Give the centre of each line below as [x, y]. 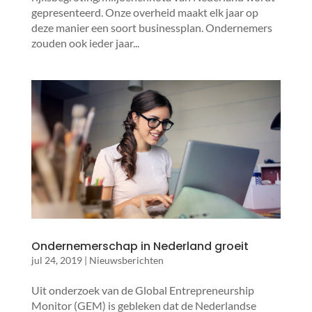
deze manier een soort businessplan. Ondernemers [151, 27]
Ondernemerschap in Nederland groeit [140, 247]
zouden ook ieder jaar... [85, 42]
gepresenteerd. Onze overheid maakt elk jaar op [145, 12]
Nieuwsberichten [126, 260]
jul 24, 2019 [56, 260]
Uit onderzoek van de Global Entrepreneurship [142, 290]
